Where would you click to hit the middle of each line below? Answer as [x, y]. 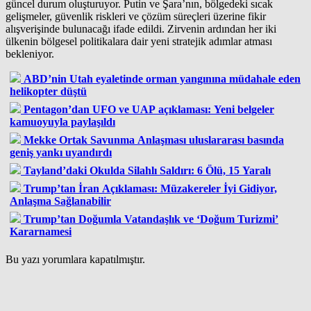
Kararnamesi [41, 231]
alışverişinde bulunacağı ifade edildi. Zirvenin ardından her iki [141, 28]
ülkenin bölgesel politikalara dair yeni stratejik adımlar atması [139, 41]
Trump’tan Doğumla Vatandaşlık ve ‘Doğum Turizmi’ [151, 219]
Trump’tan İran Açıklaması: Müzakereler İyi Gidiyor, [150, 188]
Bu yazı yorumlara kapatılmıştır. [75, 259]
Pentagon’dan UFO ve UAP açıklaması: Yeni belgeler [149, 109]
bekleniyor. [30, 53]
